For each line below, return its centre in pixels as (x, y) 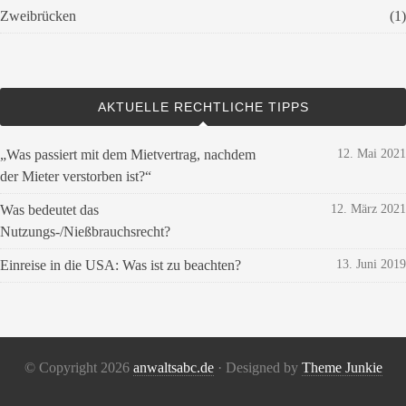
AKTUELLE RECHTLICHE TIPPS (203, 107)
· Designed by (257, 367)
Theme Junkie (342, 367)
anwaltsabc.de (173, 367)
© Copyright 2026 (78, 367)
